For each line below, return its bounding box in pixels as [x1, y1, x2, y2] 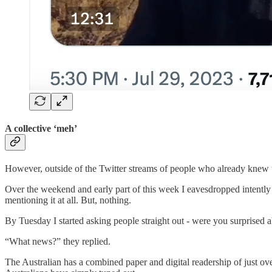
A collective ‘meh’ [5, 123, 77, 134]
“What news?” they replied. [5, 236, 110, 247]
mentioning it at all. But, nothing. [5, 195, 131, 206]
